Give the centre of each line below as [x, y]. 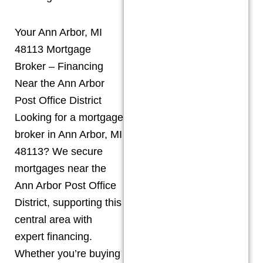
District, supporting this [68, 202]
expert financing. [53, 236]
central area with [53, 219]
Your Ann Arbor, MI [58, 32]
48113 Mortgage [53, 49]
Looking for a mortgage [69, 117]
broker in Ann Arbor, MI [68, 134]
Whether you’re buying [68, 253]
